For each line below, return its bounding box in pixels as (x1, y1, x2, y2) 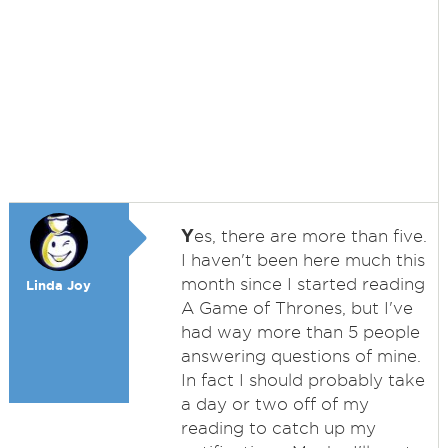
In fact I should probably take (180, 371, 425, 389)
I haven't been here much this (180, 251, 425, 269)
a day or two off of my (180, 395, 369, 413)
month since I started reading (180, 275, 425, 293)
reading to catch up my (180, 419, 376, 437)
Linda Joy (26, 278, 92, 293)
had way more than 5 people (180, 323, 420, 341)
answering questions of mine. (180, 347, 421, 365)
